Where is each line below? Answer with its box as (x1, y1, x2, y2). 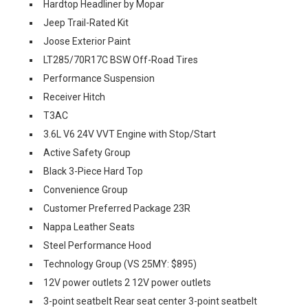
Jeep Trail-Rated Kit (43, 17, 129, 28)
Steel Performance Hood (43, 240, 151, 251)
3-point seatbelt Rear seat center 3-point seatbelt (43, 296, 257, 307)
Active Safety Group (43, 147, 131, 158)
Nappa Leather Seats (43, 221, 135, 232)
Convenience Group (43, 184, 128, 195)
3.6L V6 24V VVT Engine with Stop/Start (43, 129, 216, 140)
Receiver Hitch (43, 91, 105, 102)
